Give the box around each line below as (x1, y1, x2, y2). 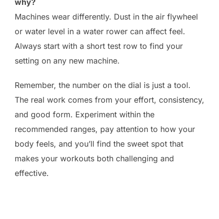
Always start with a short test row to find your (15, 41, 183, 51)
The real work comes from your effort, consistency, (15, 95, 204, 105)
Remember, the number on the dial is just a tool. (15, 80, 191, 90)
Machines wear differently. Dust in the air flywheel (15, 12, 198, 22)
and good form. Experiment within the (15, 109, 154, 120)
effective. (15, 168, 49, 178)
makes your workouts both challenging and (15, 153, 174, 164)
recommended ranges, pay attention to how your (15, 124, 195, 134)
